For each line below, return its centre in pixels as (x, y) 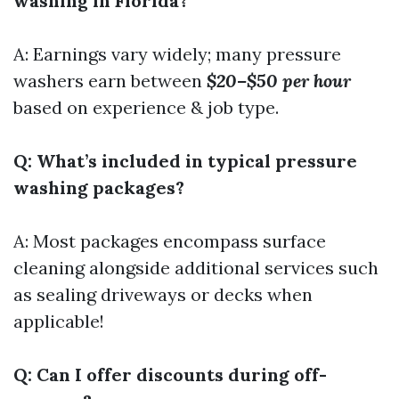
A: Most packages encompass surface (170, 241)
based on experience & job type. (146, 107)
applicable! (59, 321)
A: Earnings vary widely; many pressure (177, 54)
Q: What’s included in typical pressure (185, 161)
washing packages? (99, 187)
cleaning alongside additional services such (196, 268)
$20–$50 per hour (279, 81)
